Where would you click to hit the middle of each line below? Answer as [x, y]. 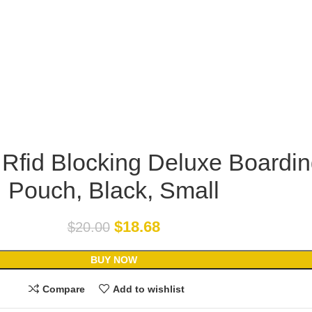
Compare [64, 289]
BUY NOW [114, 260]
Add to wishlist [148, 289]
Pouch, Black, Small [114, 190]
